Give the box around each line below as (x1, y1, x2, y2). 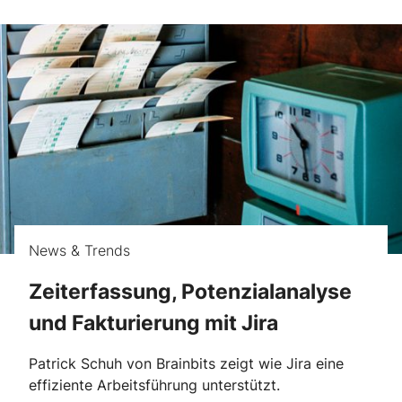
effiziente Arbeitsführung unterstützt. (29, 376, 280, 395)
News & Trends (29, 240, 130, 259)
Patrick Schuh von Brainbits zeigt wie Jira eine (29, 354, 344, 373)
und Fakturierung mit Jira (29, 309, 278, 336)
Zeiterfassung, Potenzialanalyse (29, 277, 352, 304)
